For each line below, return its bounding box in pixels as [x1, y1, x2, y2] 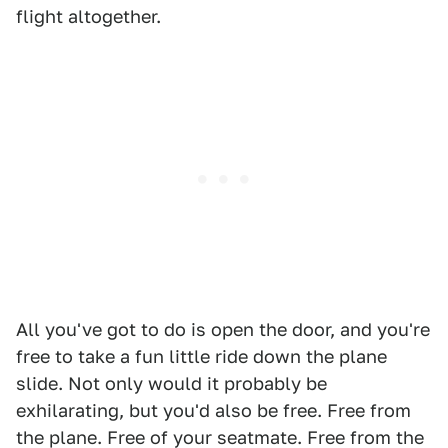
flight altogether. [16, 6, 161, 28]
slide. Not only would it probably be [16, 373, 327, 395]
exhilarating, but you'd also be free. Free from [16, 400, 411, 422]
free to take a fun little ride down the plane [16, 346, 387, 368]
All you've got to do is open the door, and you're [16, 319, 430, 341]
